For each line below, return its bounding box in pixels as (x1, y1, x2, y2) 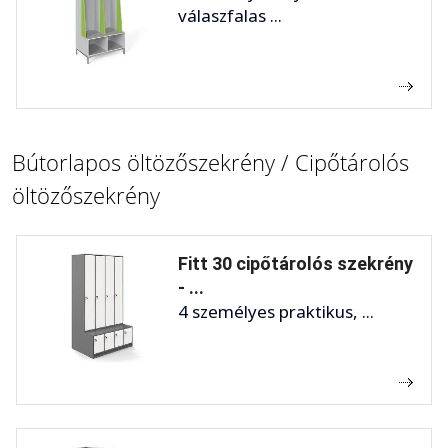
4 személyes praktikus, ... (178, 299, 374, 323)
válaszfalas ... (178, 3, 282, 27)
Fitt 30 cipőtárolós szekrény (178, 252, 413, 274)
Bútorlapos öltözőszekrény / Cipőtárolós (12, 146, 409, 177)
